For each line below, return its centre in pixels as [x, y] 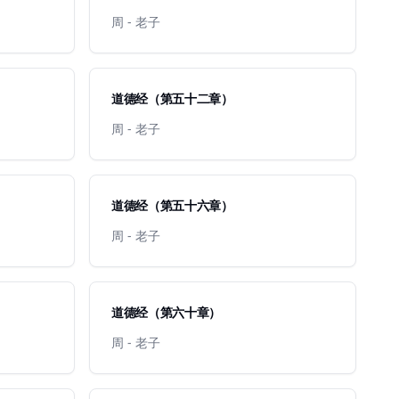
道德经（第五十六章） [172, 205]
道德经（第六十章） [166, 312]
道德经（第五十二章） [172, 98]
